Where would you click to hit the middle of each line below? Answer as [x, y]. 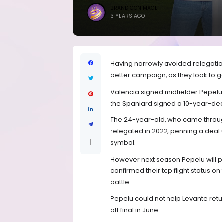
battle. [121, 182]
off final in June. [135, 210]
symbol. [123, 143]
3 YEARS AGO [128, 16]
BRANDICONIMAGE [134, 8]
